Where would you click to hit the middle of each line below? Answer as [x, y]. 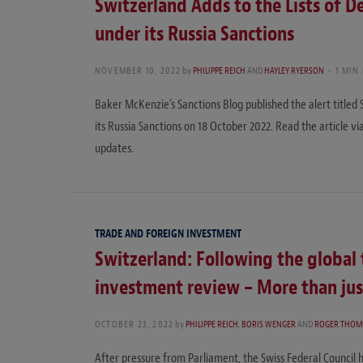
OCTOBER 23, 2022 [135, 325]
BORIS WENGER [269, 325]
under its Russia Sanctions [194, 34]
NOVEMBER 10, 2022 [138, 70]
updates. [114, 148]
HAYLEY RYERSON [295, 70]
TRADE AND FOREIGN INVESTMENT [168, 233]
